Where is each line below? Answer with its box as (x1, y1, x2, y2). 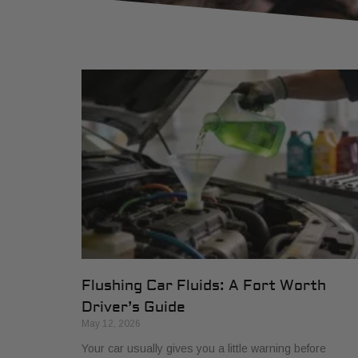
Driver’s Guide (82, 298, 185, 317)
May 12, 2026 (82, 318, 141, 330)
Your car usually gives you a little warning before (82, 342, 326, 356)
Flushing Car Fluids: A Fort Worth (82, 276, 326, 296)
